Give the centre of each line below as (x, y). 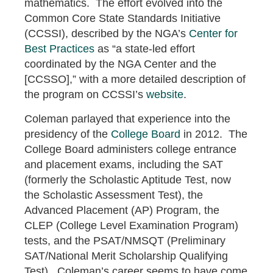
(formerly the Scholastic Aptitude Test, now (128, 179)
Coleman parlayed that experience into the (127, 119)
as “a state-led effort (145, 48)
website (165, 94)
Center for (213, 33)
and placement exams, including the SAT (124, 164)
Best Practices (59, 48)
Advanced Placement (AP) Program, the (122, 210)
